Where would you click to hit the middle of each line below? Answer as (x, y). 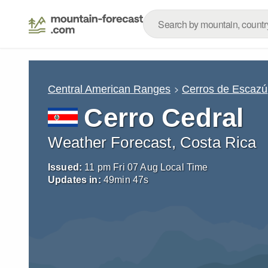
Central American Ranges (109, 89)
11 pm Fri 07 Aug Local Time (146, 167)
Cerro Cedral (164, 118)
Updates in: (74, 180)
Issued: (65, 167)
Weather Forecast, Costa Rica (152, 142)
